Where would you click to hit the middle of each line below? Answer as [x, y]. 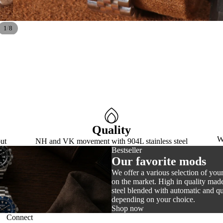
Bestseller [127, 150]
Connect [20, 217]
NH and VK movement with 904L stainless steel [111, 141]
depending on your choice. [153, 199]
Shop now [128, 208]
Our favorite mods [159, 161]
